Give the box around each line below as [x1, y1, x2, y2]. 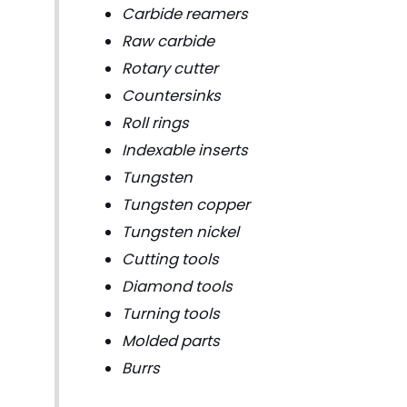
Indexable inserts [121, 139, 248, 161]
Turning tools [121, 303, 220, 324]
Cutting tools [121, 248, 219, 270]
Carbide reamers [121, 3, 248, 25]
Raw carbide [121, 30, 214, 52]
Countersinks [121, 84, 221, 106]
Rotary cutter [121, 57, 218, 79]
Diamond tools [121, 275, 233, 297]
